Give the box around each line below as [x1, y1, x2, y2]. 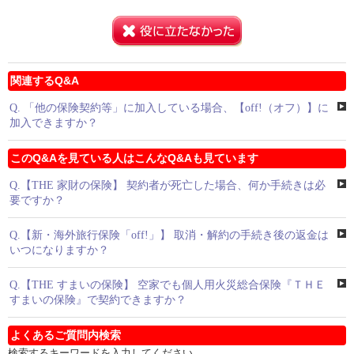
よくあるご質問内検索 [10, 329, 121, 341]
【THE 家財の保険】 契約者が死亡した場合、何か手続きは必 [21, 179, 326, 191]
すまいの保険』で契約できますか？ [9, 294, 186, 306]
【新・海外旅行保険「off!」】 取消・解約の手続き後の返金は [21, 229, 329, 241]
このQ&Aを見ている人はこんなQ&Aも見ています [10, 152, 258, 164]
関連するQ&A [10, 74, 79, 87]
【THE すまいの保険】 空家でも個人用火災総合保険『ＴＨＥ [21, 279, 326, 291]
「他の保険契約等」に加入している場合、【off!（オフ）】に [24, 102, 329, 114]
